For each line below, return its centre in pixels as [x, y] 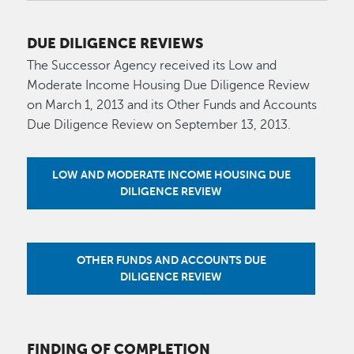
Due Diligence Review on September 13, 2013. [159, 124]
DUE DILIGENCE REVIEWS [115, 44]
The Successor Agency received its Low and [152, 65]
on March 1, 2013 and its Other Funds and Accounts [172, 105]
